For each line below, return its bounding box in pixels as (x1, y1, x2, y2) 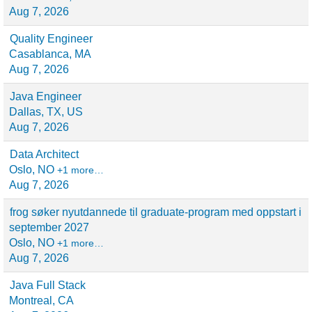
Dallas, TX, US (9, 106, 83, 118)
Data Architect (10, 148, 79, 160)
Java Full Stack (10, 279, 86, 291)
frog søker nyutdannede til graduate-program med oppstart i (10, 206, 302, 218)
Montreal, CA (9, 295, 74, 306)
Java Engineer (10, 91, 81, 102)
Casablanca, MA (9, 48, 91, 60)
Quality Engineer (10, 33, 93, 45)
